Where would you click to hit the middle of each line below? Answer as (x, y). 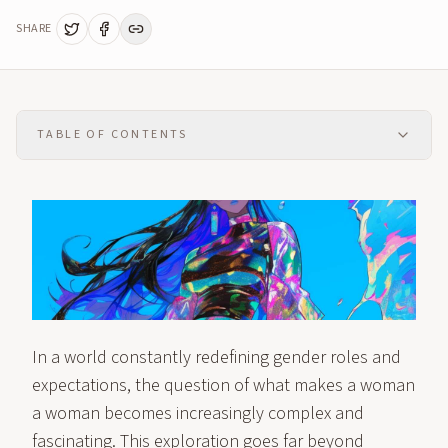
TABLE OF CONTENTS (112, 134)
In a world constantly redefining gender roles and (216, 357)
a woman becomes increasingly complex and (198, 413)
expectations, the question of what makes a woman (223, 385)
